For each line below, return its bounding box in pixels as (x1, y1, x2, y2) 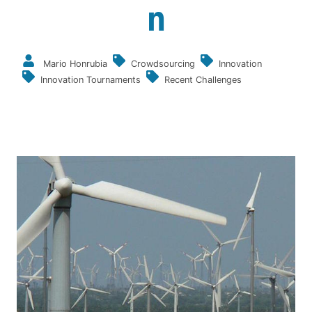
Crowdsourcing (131, 58, 195, 69)
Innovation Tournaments (40, 75, 141, 85)
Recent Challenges (164, 75, 242, 85)
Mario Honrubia (43, 58, 107, 69)
